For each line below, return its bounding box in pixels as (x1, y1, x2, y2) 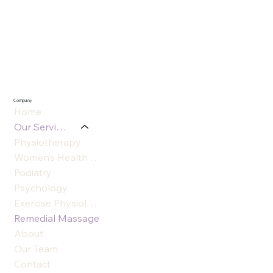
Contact (13, 258, 51, 271)
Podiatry (13, 166, 52, 179)
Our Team (13, 243, 58, 255)
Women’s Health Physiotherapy (90, 151, 101, 164)
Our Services (55, 121, 66, 133)
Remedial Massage (13, 212, 99, 225)
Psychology (13, 182, 68, 194)
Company (13, 97, 33, 104)
